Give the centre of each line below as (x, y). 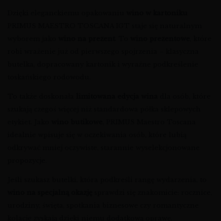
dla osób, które (184, 97)
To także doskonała (42, 97)
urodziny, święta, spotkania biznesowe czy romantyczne (103, 206)
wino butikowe (77, 122)
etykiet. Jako (29, 122)
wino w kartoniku (157, 13)
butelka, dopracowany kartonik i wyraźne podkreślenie (103, 65)
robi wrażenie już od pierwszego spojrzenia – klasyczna (103, 52)
